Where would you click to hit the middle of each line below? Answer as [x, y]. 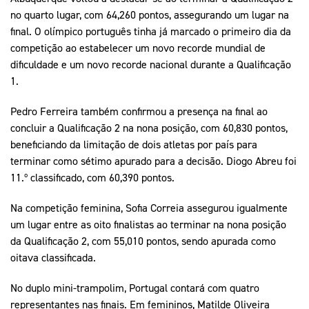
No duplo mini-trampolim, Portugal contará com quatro [135, 287]
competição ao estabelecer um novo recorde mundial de [138, 47]
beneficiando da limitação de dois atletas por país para [134, 144]
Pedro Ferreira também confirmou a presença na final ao [139, 111]
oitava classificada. [53, 257]
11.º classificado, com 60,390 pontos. [92, 177]
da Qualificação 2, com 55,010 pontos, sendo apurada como [143, 240]
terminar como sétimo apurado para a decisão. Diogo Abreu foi [153, 160]
